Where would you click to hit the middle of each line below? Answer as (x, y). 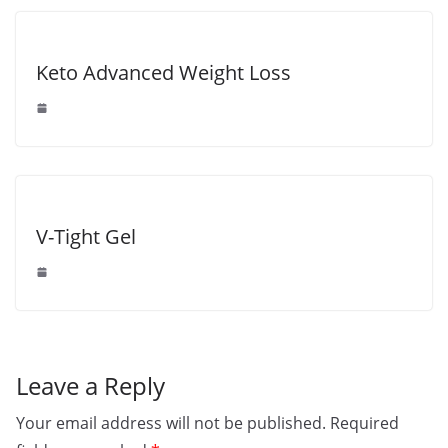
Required (364, 423)
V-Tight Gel (86, 237)
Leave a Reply (90, 386)
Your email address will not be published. (171, 423)
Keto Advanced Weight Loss (163, 73)
